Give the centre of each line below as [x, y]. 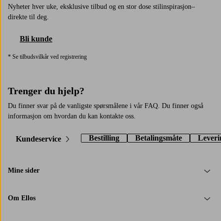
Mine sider [24, 171]
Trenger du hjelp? [46, 91]
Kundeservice [38, 139]
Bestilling [104, 138]
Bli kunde [36, 38]
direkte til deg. [28, 17]
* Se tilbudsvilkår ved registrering [47, 56]
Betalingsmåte [159, 138]
